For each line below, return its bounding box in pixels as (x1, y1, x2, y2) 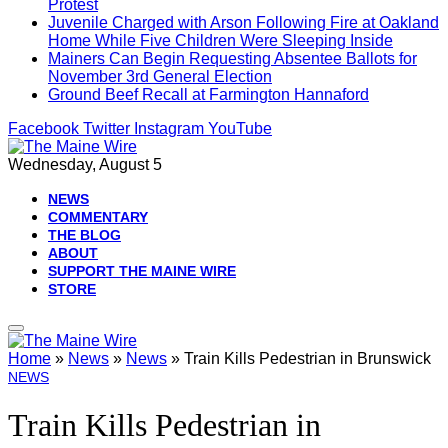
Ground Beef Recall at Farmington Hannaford (48, 86, 369, 103)
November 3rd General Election (48, 68, 272, 85)
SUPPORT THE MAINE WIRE (48, 263, 236, 279)
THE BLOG (48, 227, 121, 243)
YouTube (208, 120, 272, 137)
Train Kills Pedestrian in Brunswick (184, 350, 431, 367)
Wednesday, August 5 (8, 156, 162, 173)
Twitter (83, 120, 130, 137)
